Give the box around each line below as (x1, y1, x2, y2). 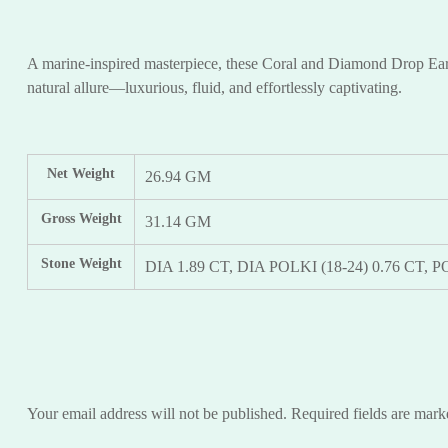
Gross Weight (40, 211, 122, 227)
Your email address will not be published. (27, 405, 287, 423)
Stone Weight (40, 256, 122, 272)
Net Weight (47, 166, 115, 182)
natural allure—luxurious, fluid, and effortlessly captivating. (27, 79, 402, 97)
